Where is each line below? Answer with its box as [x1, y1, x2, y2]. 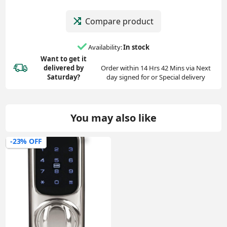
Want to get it [41, 54, 87, 64]
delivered [44, 63, 77, 73]
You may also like [70, 111, 157, 125]
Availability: [88, 42, 122, 52]
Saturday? [47, 72, 81, 82]
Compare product [85, 15, 154, 27]
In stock [123, 42, 149, 52]
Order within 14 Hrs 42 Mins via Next [100, 63, 211, 73]
